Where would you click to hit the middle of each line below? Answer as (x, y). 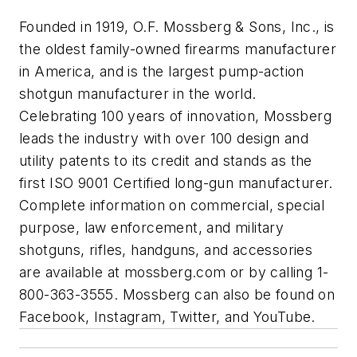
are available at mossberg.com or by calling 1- (174, 272)
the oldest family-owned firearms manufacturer (178, 49)
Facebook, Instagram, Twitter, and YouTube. (167, 316)
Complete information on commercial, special (172, 205)
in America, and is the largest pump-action (162, 71)
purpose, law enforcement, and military (152, 227)
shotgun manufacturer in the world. (138, 93)
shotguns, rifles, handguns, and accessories (166, 249)
